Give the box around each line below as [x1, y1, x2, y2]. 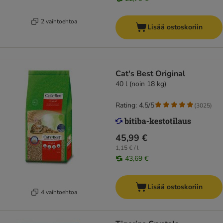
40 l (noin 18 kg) [115, 79, 166, 89]
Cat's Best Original [115, 68, 185, 80]
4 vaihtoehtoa [41, 188, 77, 196]
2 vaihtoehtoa [41, 17, 77, 25]
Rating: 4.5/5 [115, 101, 154, 111]
